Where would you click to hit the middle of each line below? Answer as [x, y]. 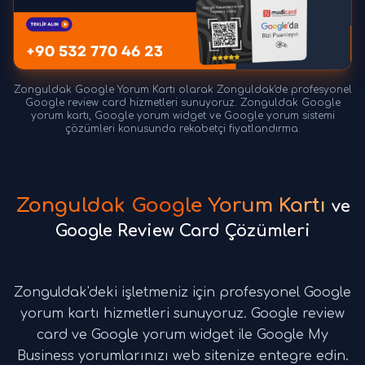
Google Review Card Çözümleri [182, 231]
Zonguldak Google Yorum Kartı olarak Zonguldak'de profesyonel [182, 90]
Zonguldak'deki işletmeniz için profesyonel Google [182, 293]
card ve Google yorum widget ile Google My [182, 335]
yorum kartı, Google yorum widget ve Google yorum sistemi [182, 116]
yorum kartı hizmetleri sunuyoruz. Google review [182, 314]
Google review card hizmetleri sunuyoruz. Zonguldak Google [182, 103]
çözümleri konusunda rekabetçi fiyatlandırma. [182, 129]
